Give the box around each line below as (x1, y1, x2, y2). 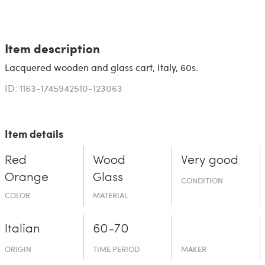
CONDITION (181, 175, 224, 186)
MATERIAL (92, 190, 128, 201)
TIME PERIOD (92, 244, 140, 255)
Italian (4, 223, 40, 236)
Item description (4, 40, 100, 57)
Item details (4, 126, 63, 142)
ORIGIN (4, 244, 31, 255)
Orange (4, 172, 49, 185)
